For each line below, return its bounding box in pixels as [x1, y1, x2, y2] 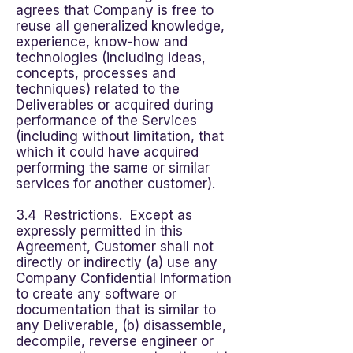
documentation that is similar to [16, 302, 216, 318]
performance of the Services [16, 113, 197, 128]
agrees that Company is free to [16, 2, 214, 18]
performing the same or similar [16, 160, 210, 176]
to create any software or [16, 286, 176, 302]
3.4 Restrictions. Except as [16, 207, 192, 223]
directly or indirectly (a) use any [16, 255, 217, 270]
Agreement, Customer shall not [16, 239, 214, 255]
